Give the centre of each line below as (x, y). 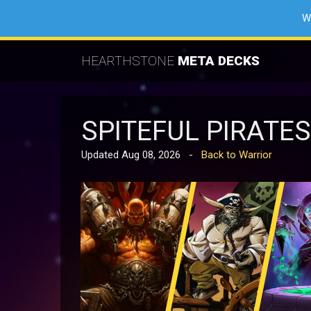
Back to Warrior (237, 155)
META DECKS (219, 60)
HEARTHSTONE (128, 60)
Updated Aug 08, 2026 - (141, 155)
